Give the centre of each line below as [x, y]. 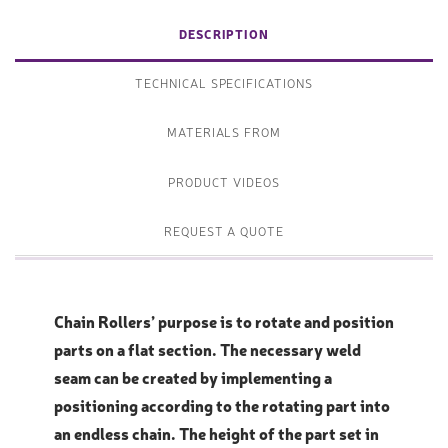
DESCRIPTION [224, 33]
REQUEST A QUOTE [224, 231]
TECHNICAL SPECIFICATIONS [224, 82]
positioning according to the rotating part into [222, 405]
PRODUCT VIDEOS [224, 181]
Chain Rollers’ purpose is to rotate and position [224, 321]
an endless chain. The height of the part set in [216, 433]
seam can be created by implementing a [193, 377]
